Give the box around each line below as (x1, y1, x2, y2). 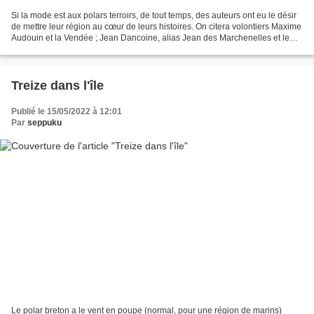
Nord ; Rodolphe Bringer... (11, 44, 110, 55)
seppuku (27, 118, 62, 128)
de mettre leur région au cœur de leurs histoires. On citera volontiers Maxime (11, 22, 301, 32)
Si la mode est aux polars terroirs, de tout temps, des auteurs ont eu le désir (11, 11, 296, 21)
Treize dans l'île (11, 78, 104, 93)
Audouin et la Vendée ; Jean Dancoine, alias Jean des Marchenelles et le (11, 33, 289, 43)
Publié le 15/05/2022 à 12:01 (11, 107, 122, 117)
